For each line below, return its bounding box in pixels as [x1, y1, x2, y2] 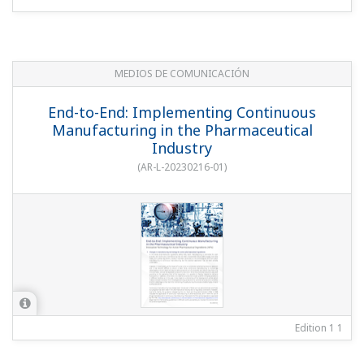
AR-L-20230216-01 [141, 160, 224, 175]
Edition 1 [295, 321, 335, 336]
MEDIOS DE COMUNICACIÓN [115, 67, 249, 81]
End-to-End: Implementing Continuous [48, 102, 316, 123]
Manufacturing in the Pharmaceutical [51, 120, 313, 141]
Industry [152, 138, 212, 158]
